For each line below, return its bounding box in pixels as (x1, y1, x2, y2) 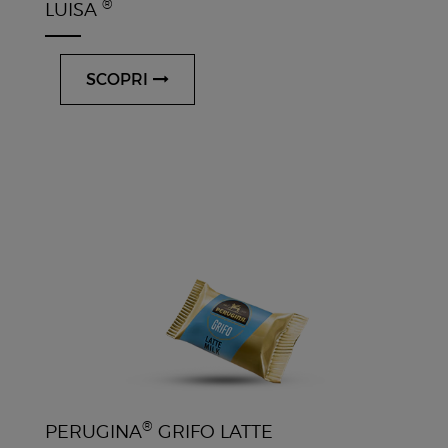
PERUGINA (44, 420, 142, 442)
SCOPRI (85, 69, 153, 89)
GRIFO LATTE (152, 420, 273, 442)
